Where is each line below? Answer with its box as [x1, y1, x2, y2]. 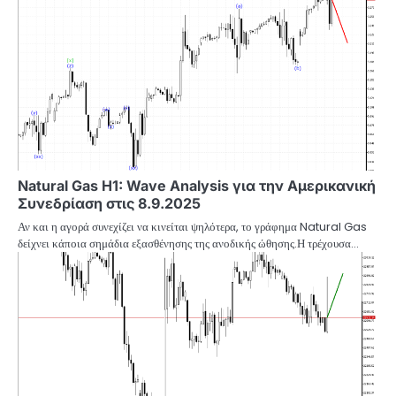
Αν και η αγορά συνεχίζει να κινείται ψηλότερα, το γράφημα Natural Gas [18, 217, 367, 235]
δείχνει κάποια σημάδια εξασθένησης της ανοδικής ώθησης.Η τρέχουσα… [18, 234, 359, 252]
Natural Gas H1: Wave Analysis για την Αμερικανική [18, 176, 376, 194]
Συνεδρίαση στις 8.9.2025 [18, 194, 201, 212]
